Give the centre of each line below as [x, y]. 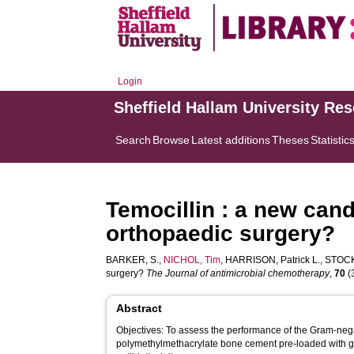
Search [134, 140]
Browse [171, 140]
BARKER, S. [133, 260]
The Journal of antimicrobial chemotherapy [238, 273]
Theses [291, 140]
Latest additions [231, 140]
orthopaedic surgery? [221, 233]
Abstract [139, 308]
